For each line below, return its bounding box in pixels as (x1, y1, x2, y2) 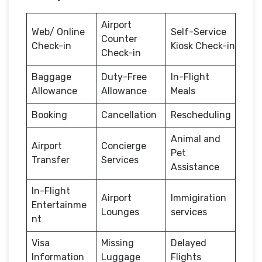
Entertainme (32, 199, 87, 211)
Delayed (171, 237, 206, 249)
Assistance (171, 161, 222, 173)
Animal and (171, 133, 220, 144)
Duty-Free (101, 71, 147, 82)
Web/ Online (32, 26, 85, 37)
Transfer (32, 154, 70, 166)
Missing (101, 237, 134, 249)
